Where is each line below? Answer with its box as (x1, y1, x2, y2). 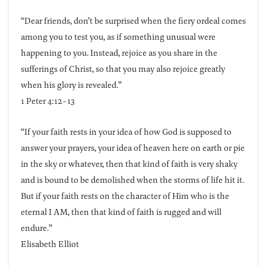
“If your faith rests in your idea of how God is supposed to (20, 125, 232, 138)
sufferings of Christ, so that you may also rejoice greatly (20, 62, 225, 75)
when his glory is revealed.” (20, 78, 122, 91)
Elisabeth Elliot (20, 237, 79, 251)
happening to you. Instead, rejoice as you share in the (20, 46, 217, 59)
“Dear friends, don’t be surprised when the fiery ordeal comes (20, 14, 246, 27)
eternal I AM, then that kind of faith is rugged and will (20, 205, 221, 218)
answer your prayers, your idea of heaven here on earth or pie (20, 141, 245, 154)
